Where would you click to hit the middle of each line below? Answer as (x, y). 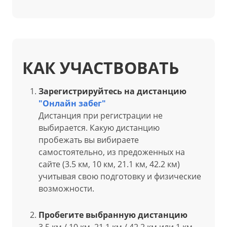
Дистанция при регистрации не (101, 116)
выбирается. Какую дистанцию (99, 128)
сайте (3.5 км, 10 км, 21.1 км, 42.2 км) (109, 164)
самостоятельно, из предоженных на (112, 152)
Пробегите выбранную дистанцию (113, 215)
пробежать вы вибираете (89, 140)
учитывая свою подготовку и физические (120, 176)
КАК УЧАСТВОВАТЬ (101, 68)
